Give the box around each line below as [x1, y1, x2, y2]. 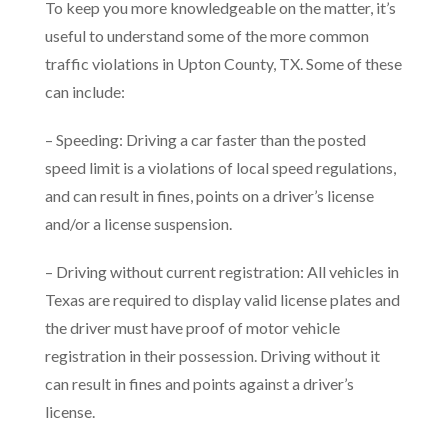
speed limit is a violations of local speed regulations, [45, 158, 396, 177]
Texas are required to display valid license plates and [45, 290, 400, 309]
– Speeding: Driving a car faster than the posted [45, 130, 366, 149]
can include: [45, 82, 125, 101]
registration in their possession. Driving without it [45, 346, 380, 365]
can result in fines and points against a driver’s [45, 374, 354, 393]
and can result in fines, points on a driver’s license [45, 186, 374, 205]
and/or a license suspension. [45, 214, 232, 233]
